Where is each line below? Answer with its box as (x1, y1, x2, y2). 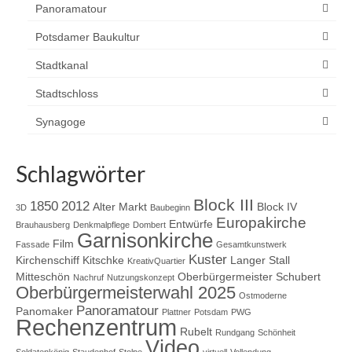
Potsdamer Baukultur (35, 31, 140, 43)
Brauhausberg (16, 220, 70, 229)
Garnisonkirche (77, 229, 213, 251)
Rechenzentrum (16, 314, 177, 340)
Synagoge (35, 115, 86, 128)
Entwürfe (169, 218, 213, 230)
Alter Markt (93, 200, 147, 213)
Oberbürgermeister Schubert (178, 270, 321, 283)
